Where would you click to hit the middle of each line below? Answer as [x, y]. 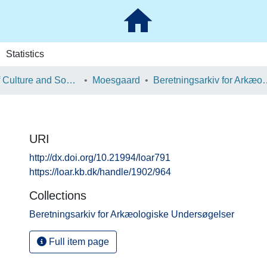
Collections [58, 195]
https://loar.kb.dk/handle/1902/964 [100, 172]
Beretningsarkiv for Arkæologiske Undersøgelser [132, 214]
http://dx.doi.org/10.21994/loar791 [100, 158]
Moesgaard [116, 80]
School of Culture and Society [71, 80]
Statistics [25, 54]
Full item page [78, 242]
